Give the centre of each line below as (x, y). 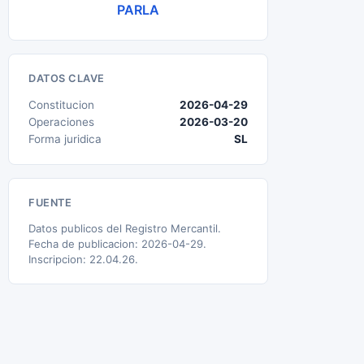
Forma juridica (65, 139)
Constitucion (61, 105)
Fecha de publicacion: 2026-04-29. (117, 244)
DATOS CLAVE (67, 78)
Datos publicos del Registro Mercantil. (125, 228)
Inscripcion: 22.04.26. (83, 259)
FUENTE (50, 203)
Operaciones (61, 122)
